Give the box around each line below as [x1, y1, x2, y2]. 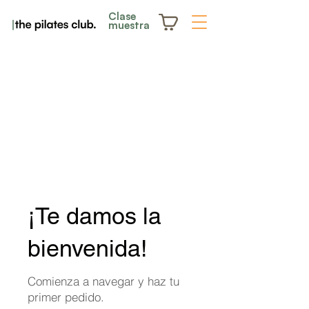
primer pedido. [28, 290, 104, 304]
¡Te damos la [28, 202, 161, 230]
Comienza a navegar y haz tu [28, 274, 179, 288]
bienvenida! [28, 235, 147, 262]
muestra [108, 19, 150, 32]
